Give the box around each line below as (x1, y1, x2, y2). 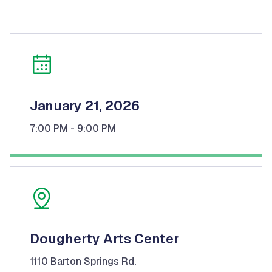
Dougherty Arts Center (30, 229, 179, 247)
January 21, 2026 (30, 97, 140, 114)
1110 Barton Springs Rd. (30, 254, 136, 268)
